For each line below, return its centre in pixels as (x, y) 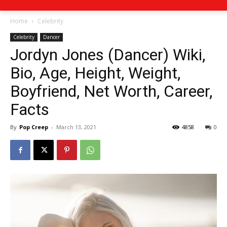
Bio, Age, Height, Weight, (95, 73)
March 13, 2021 (76, 127)
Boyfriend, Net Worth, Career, (111, 91)
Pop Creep (34, 127)
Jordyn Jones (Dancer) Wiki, (108, 55)
